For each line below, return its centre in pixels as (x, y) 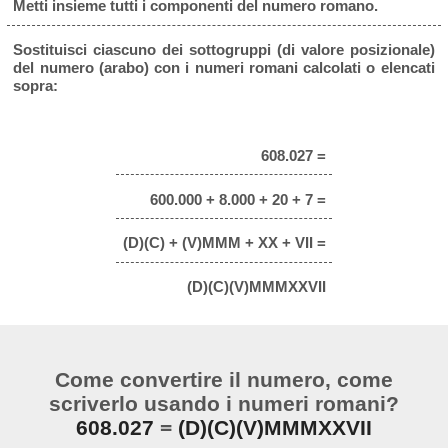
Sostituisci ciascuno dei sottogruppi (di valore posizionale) (224, 50)
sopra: (36, 86)
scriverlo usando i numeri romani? (224, 403)
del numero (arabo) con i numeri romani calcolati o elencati (224, 68)
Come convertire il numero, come (224, 379)
